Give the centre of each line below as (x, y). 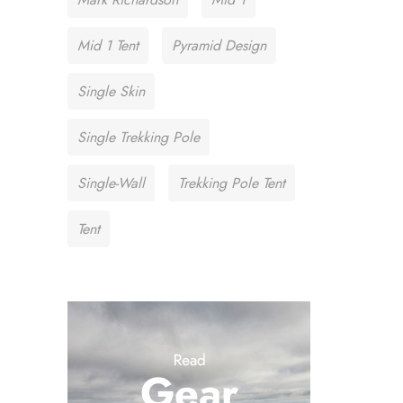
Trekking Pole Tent (232, 183)
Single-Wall (111, 183)
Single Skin (111, 91)
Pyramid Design (219, 45)
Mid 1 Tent (108, 45)
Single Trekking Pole (139, 137)
